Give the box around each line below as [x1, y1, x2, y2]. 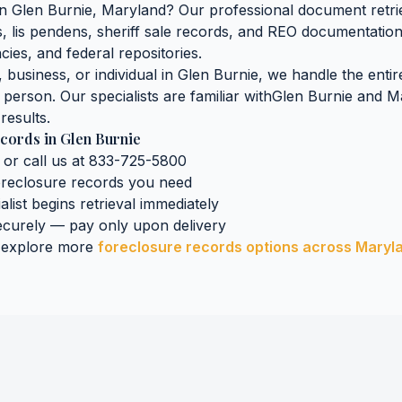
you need [124, 173, 192, 191]
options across [242, 238, 355, 256]
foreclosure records [98, 238, 242, 256]
